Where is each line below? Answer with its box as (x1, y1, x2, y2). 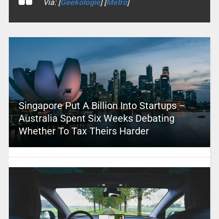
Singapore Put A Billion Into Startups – (18, 99, 185, 111)
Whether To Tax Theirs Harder (18, 125, 149, 137)
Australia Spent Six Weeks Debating (18, 112, 175, 124)
